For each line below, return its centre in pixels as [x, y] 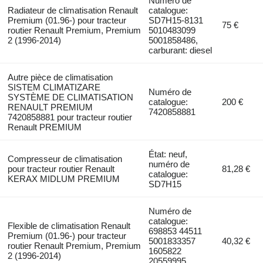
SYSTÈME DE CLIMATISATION [70, 97]
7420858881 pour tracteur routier [70, 117]
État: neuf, [168, 154]
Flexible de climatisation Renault [69, 225]
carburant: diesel [181, 50]
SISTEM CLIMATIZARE [54, 87]
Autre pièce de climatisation [60, 77]
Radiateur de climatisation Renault [73, 10]
